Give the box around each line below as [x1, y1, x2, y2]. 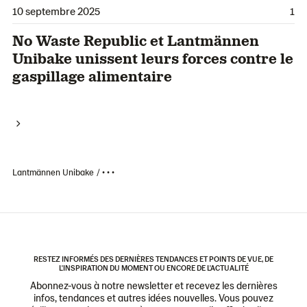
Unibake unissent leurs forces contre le [12, 48, 293, 66]
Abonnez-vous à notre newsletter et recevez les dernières [29, 278, 278, 291]
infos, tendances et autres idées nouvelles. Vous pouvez [34, 291, 273, 304]
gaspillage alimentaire [12, 66, 172, 84]
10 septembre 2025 [12, 3, 100, 17]
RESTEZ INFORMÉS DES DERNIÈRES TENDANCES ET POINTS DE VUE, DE [34, 254, 273, 263]
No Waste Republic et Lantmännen [12, 30, 259, 49]
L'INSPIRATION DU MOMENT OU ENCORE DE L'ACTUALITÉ [58, 262, 249, 272]
